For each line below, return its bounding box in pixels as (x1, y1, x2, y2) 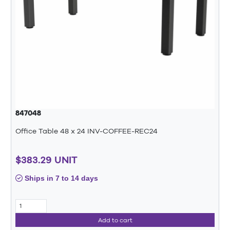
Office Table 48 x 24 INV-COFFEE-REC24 (15, 127, 158, 136)
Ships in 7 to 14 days (23, 174, 98, 182)
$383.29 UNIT (15, 154, 78, 165)
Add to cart (98, 216, 132, 224)
